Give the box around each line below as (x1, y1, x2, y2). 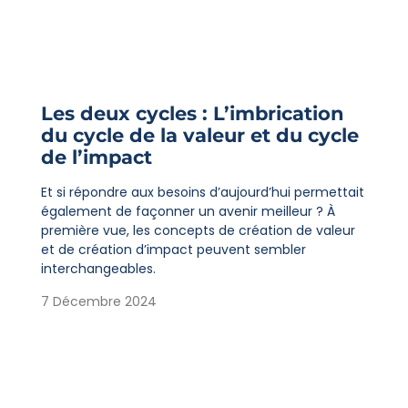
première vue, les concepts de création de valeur (40, 221, 355, 240)
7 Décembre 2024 (40, 291, 157, 311)
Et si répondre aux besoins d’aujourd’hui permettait (40, 183, 364, 202)
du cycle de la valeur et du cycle (40, 124, 359, 148)
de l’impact (40, 146, 152, 169)
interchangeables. (40, 260, 156, 279)
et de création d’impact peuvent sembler (40, 240, 306, 260)
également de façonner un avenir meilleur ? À (40, 202, 335, 221)
